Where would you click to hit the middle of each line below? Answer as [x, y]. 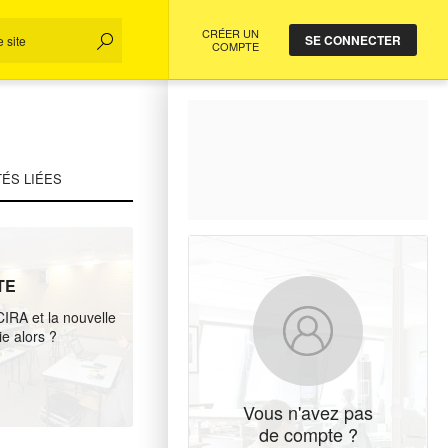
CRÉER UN [230, 33]
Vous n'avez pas [308, 412]
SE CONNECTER [353, 40]
